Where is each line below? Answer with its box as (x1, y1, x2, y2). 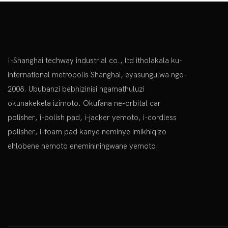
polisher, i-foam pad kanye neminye (8, 127, 130, 136)
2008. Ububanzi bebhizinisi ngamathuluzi (8, 84, 145, 94)
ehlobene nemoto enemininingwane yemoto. (8, 141, 158, 151)
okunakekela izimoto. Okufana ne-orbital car (8, 98, 161, 108)
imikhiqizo (132, 127, 166, 136)
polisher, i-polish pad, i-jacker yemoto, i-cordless (8, 112, 177, 122)
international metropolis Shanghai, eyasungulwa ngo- (8, 70, 187, 79)
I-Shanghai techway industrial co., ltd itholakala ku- (8, 55, 182, 65)
